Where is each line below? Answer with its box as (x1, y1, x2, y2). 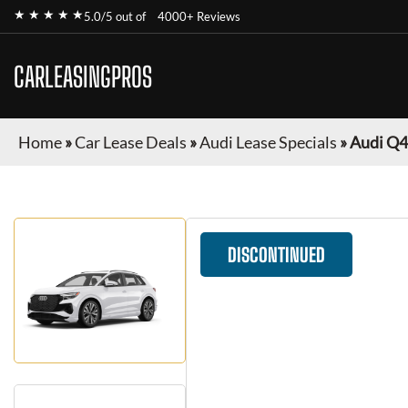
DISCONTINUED (228, 243, 326, 266)
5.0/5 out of (84, 9, 148, 24)
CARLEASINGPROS (14, 59, 152, 93)
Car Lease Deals (75, 132, 187, 152)
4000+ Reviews (158, 9, 240, 24)
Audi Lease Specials (199, 132, 337, 152)
